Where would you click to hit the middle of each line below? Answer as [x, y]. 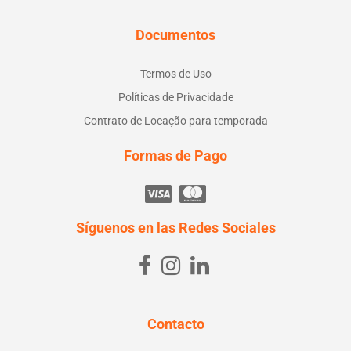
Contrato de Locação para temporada [175, 120]
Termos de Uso [175, 73]
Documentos [175, 34]
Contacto [175, 324]
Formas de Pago [175, 155]
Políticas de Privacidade [175, 97]
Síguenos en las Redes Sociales [175, 227]
